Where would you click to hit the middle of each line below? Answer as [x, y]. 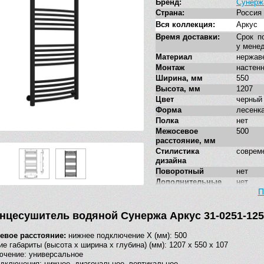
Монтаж [170, 68]
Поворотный [180, 171]
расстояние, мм [186, 141]
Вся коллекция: [185, 25]
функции [172, 192]
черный [249, 100]
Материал [174, 57]
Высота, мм [178, 89]
